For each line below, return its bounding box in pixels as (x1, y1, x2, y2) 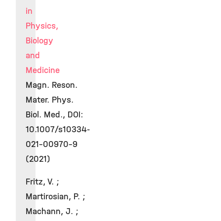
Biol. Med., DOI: (26, 110, 83, 120)
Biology (26, 36, 53, 46)
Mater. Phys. (26, 95, 74, 105)
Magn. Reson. (26, 80, 77, 90)
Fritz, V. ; (26, 177, 59, 187)
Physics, (26, 21, 58, 31)
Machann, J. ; (26, 206, 78, 217)
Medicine (26, 65, 60, 75)
